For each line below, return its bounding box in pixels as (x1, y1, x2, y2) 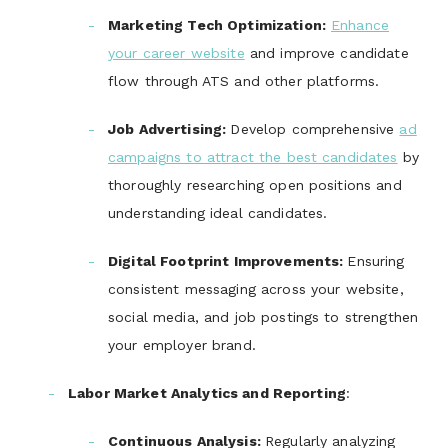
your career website (108, 45, 245, 62)
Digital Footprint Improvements (108, 253, 340, 270)
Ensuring (347, 253, 405, 270)
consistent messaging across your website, (108, 281, 404, 298)
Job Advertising (108, 121, 223, 138)
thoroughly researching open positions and (108, 177, 402, 194)
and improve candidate (244, 45, 409, 62)
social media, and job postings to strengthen (108, 309, 419, 326)
